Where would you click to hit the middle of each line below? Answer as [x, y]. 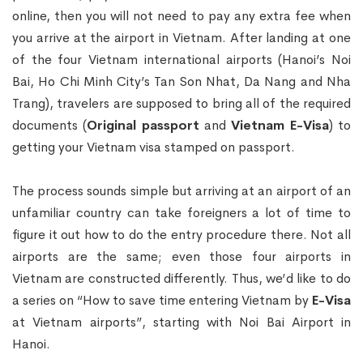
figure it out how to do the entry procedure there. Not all [181, 234]
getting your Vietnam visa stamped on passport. [154, 147]
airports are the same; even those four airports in [181, 256]
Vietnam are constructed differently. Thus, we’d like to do [181, 278]
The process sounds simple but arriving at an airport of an [181, 190]
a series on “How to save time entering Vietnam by [162, 300]
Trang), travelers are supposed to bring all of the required [181, 103]
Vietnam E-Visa [280, 125]
